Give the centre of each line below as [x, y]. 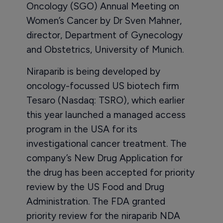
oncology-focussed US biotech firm [103, 86]
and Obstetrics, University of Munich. [105, 50]
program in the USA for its [82, 129]
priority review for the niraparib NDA [103, 216]
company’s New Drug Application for [104, 158]
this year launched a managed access [106, 115]
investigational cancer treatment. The [106, 144]
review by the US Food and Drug [95, 187]
